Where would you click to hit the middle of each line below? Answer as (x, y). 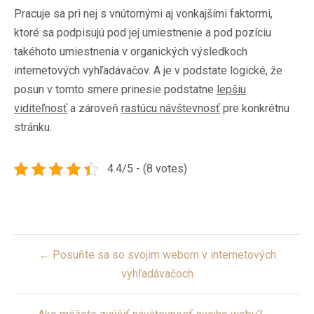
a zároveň (94, 108)
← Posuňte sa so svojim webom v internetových (157, 255)
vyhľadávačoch (157, 274)
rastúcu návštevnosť (171, 108)
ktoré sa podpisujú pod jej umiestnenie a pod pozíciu (143, 33)
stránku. (33, 127)
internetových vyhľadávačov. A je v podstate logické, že (148, 70)
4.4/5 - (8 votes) (147, 169)
